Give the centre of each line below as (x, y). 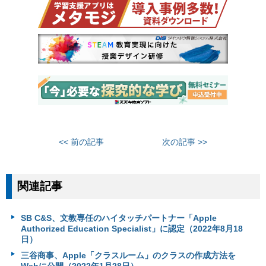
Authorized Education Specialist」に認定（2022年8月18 (132, 229)
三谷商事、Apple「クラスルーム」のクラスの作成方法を (128, 256)
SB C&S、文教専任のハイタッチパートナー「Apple (118, 218)
